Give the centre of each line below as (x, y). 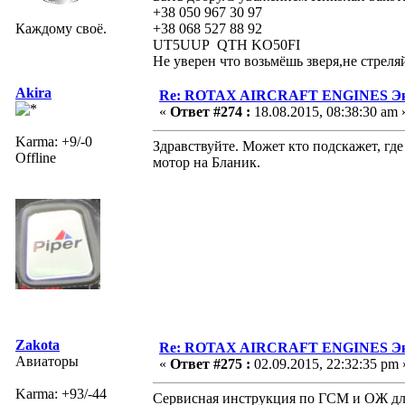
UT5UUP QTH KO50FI (226, 44)
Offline (36, 157)
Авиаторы (47, 361)
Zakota (38, 344)
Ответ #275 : (210, 363)
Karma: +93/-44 (61, 393)
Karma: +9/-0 (54, 141)
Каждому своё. (61, 28)
